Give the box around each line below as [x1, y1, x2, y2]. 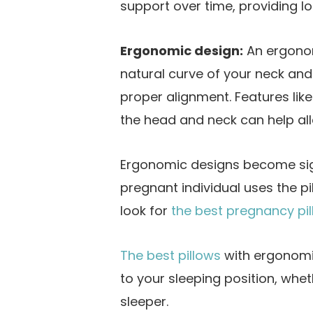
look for [120, 201, 171, 219]
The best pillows [120, 246, 224, 264]
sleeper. [120, 292, 168, 310]
